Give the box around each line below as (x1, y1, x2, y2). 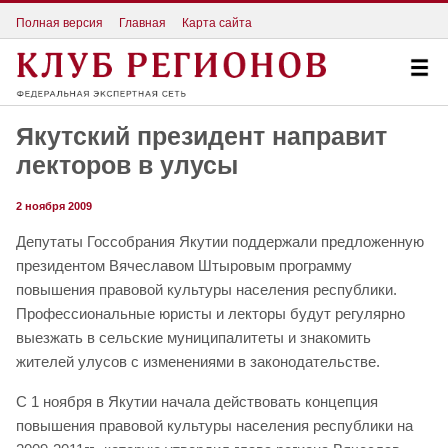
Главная (119, 15, 166, 30)
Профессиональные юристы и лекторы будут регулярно (16, 305, 405, 323)
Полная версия (16, 15, 103, 30)
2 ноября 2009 (16, 200, 92, 213)
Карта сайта (182, 15, 252, 30)
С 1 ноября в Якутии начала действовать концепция (16, 393, 378, 411)
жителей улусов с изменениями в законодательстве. (16, 353, 380, 371)
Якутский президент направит (16, 122, 387, 151)
